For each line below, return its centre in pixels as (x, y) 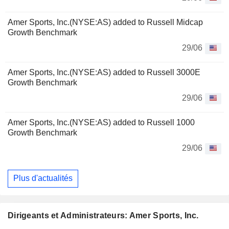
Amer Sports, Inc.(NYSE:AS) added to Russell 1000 (101, 122)
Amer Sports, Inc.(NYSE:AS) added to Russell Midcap (105, 22)
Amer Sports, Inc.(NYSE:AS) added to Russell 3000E (104, 72)
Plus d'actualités (43, 178)
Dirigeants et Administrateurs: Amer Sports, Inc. (103, 215)
